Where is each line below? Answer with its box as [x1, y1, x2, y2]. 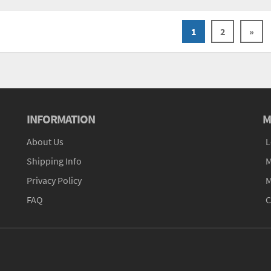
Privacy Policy [27, 174, 82, 187]
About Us [27, 135, 64, 148]
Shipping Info [27, 155, 82, 168]
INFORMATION [27, 111, 95, 127]
